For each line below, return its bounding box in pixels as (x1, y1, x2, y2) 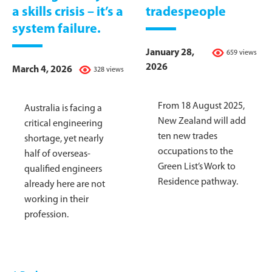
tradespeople (145, 5, 226, 20)
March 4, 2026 (12, 65, 72, 75)
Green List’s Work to (157, 162, 236, 172)
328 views (93, 66, 124, 74)
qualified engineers (24, 165, 102, 175)
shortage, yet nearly (24, 134, 104, 144)
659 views (226, 49, 257, 57)
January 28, (145, 48, 194, 58)
